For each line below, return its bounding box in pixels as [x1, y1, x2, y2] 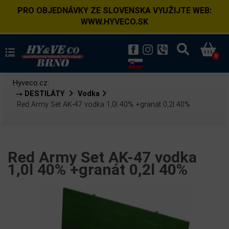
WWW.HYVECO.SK [81, 17, 148, 27]
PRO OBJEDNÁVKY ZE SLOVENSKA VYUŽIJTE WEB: [17, 6, 212, 15]
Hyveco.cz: [13, 79, 49, 87]
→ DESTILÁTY [15, 89, 66, 98]
